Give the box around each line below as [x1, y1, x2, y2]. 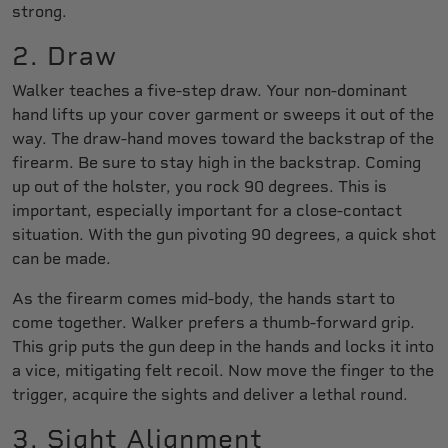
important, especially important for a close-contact [12, 200, 402, 220]
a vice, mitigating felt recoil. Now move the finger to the [12, 360, 434, 380]
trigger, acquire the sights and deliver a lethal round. [12, 384, 408, 404]
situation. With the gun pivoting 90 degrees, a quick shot [12, 224, 436, 244]
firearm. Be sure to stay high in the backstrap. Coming [12, 152, 421, 172]
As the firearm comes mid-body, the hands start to [12, 288, 395, 308]
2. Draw [12, 39, 117, 71]
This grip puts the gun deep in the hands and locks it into [12, 336, 434, 356]
